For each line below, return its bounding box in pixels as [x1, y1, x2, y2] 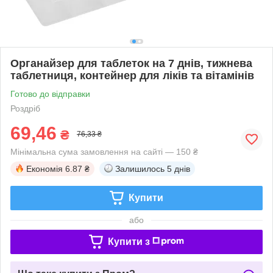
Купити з [107, 236, 150, 247]
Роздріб [10, 103, 40, 113]
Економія [26, 163, 63, 174]
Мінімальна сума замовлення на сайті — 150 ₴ [10, 146, 198, 157]
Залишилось [115, 163, 165, 174]
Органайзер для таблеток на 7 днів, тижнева [10, 57, 252, 69]
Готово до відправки [10, 88, 90, 99]
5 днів [167, 163, 190, 174]
